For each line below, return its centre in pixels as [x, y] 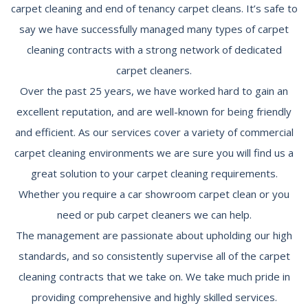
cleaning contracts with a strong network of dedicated [154, 49]
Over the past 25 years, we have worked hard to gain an [154, 91]
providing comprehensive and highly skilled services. [154, 297]
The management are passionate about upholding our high [154, 235]
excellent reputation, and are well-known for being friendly [154, 111]
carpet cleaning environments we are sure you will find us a [154, 153]
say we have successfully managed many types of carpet [154, 29]
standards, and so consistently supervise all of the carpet [154, 256]
